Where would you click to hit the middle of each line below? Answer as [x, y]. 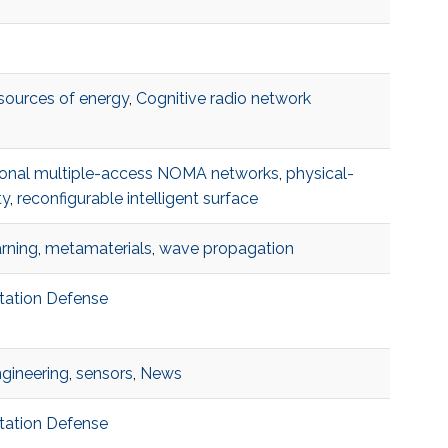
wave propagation [226, 249]
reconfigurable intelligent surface [137, 199]
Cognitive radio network [223, 99]
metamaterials [98, 249]
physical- [319, 174]
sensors [104, 374]
